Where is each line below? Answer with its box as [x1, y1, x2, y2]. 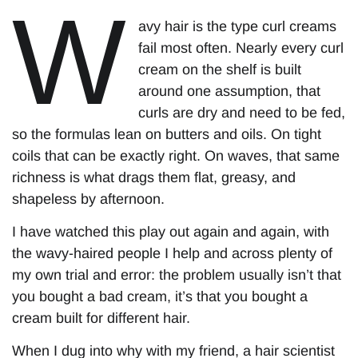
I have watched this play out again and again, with [12, 224, 329, 241]
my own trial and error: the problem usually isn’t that [12, 267, 341, 284]
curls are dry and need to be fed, [138, 104, 346, 121]
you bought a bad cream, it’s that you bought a [12, 288, 308, 305]
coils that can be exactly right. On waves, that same [12, 147, 340, 164]
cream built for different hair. [12, 310, 190, 327]
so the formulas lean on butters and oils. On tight [12, 125, 321, 142]
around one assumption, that [138, 82, 321, 99]
